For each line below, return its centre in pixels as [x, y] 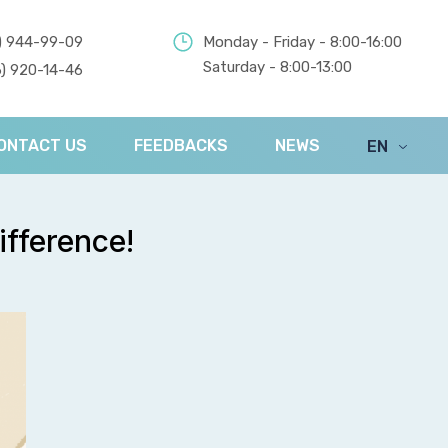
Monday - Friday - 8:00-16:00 [302, 42]
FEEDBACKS [181, 146]
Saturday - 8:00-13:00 [277, 67]
